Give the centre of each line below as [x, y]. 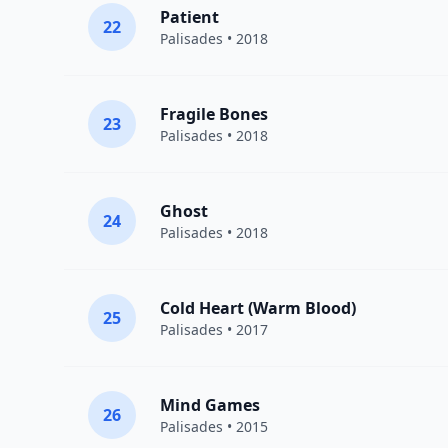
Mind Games [210, 405]
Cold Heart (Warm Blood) [258, 308]
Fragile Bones [214, 114]
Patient [189, 17]
